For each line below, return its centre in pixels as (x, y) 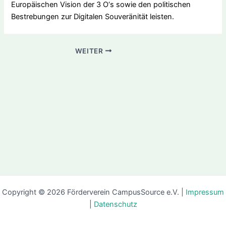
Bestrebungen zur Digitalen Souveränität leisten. (93, 16)
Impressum (205, 192)
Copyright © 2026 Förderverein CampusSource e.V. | (94, 192)
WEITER (90, 51)
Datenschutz (115, 204)
